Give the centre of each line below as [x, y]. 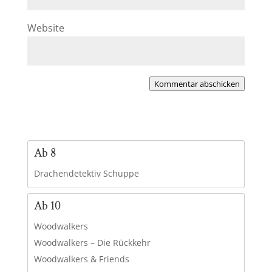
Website [46, 28]
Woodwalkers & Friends [81, 259]
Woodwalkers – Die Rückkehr [92, 243]
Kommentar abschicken [197, 84]
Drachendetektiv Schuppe [86, 174]
